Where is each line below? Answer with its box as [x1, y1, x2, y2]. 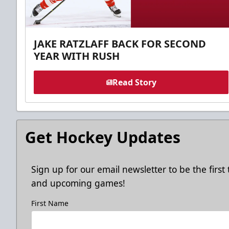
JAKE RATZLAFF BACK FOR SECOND [34, 36, 206, 51]
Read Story [112, 76, 156, 88]
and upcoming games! [31, 176, 125, 189]
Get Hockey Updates [25, 126, 180, 148]
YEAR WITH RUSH [34, 49, 120, 63]
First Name [31, 198, 68, 208]
